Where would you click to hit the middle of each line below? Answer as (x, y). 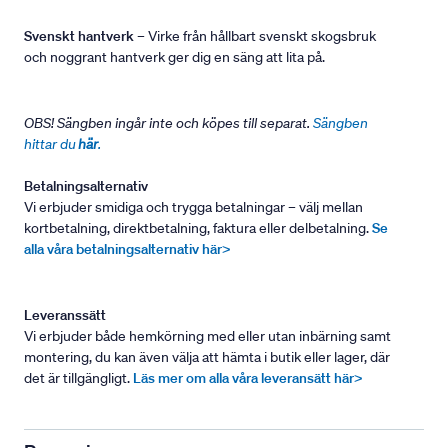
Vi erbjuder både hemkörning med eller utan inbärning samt (207, 336)
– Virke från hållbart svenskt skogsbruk (255, 36)
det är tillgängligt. (78, 378)
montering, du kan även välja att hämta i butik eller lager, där (207, 357)
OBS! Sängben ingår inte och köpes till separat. (168, 123)
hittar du (51, 144)
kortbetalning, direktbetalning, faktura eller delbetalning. (198, 228)
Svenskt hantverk (79, 36)
